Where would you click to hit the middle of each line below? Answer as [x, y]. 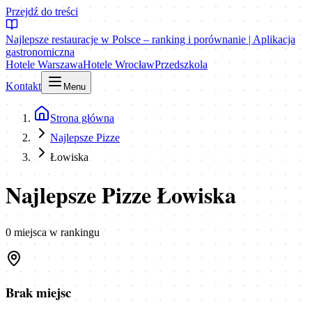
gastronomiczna [40, 52]
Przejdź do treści [42, 11]
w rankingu [73, 232]
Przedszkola [181, 64]
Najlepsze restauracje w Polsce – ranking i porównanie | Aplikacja [150, 39]
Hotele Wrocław [119, 64]
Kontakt [23, 86]
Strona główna [82, 118]
